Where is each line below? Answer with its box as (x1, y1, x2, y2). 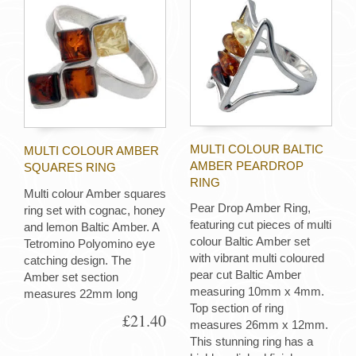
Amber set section (24, 269, 118, 284)
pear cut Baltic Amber (190, 268, 301, 282)
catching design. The (24, 253, 131, 267)
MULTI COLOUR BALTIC (190, 141, 323, 156)
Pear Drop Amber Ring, (190, 201, 311, 215)
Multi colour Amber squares (24, 186, 166, 200)
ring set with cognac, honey (24, 203, 165, 217)
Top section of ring (190, 301, 284, 315)
